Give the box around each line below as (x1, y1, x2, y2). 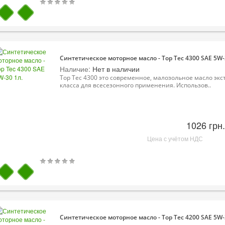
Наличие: (60, 63, 90, 74)
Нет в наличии (90, 63, 140, 74)
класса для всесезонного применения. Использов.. (60, 80, 211, 89)
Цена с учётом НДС (147, 134, 203, 143)
